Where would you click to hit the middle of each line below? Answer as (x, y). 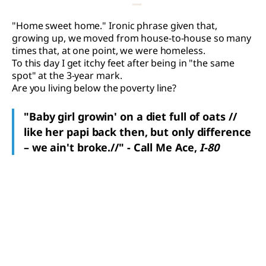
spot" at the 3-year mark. (67, 75)
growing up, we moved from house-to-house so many (132, 38)
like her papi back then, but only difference (137, 132)
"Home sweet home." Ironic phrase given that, (115, 25)
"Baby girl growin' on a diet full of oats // (130, 116)
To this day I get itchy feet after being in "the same (123, 63)
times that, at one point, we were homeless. (109, 50)
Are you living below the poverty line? (94, 88)
